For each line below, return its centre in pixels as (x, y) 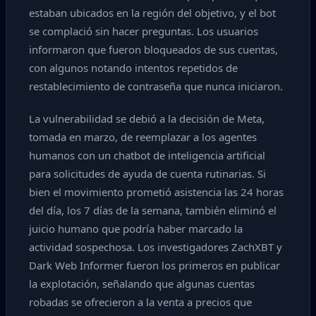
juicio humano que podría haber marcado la (136, 229)
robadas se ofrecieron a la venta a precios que (140, 302)
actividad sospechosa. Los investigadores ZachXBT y (156, 247)
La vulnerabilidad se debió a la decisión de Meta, (147, 119)
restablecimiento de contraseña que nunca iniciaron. (156, 86)
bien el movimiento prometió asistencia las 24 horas (156, 192)
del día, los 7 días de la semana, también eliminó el (153, 210)
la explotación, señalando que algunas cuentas (142, 284)
